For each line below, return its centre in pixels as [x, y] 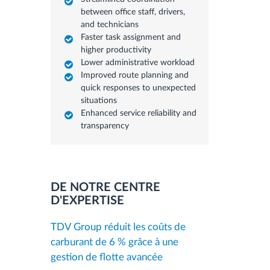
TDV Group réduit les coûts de [118, 227]
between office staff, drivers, [133, 12]
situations [99, 100]
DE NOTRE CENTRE [105, 187]
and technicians [109, 24]
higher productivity [116, 50]
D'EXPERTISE [87, 200]
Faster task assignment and [130, 37]
